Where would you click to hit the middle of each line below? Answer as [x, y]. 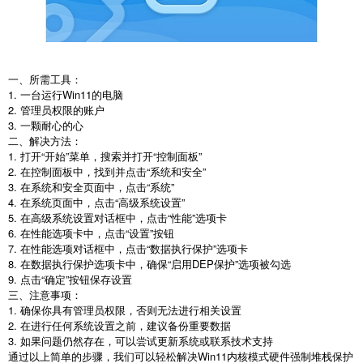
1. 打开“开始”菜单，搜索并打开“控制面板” [107, 156]
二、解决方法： [47, 141]
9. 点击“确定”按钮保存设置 [70, 280]
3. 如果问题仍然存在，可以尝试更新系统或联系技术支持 [141, 341]
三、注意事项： [47, 295]
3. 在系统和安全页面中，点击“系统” [93, 187]
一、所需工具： [47, 79]
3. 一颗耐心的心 [46, 126]
